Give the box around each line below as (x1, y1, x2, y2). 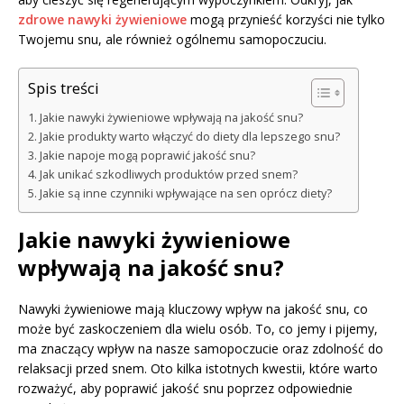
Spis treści (28, 78, 99, 99)
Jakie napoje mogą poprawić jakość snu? (39, 148, 255, 164)
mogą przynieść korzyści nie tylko (187, 11, 385, 29)
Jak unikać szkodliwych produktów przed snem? (39, 167, 298, 183)
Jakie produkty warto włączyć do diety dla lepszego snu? (39, 129, 340, 145)
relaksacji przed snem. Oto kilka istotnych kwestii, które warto (18, 360, 378, 378)
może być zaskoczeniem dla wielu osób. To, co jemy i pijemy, (18, 320, 378, 338)
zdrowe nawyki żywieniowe (18, 11, 187, 29)
